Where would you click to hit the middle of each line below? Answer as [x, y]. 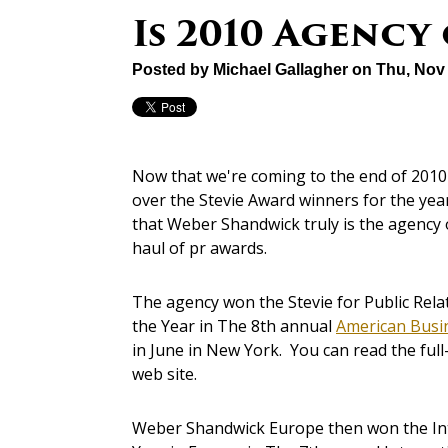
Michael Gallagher [280, 70]
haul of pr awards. [199, 248]
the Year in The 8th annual [234, 326]
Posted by [172, 70]
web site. [164, 374]
